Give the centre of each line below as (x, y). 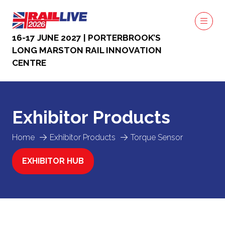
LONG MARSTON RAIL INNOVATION (87, 50)
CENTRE (29, 63)
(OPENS (37, 166)
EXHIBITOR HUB (53, 161)
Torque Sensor (157, 137)
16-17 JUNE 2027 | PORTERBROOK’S (86, 38)
